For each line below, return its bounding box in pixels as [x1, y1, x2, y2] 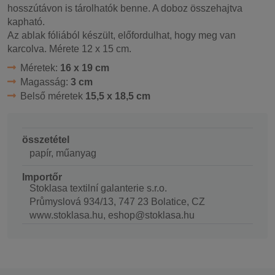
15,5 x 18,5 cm [85, 90, 150, 101]
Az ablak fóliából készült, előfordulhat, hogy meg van [7, 29, 236, 41]
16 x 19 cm [60, 62, 109, 73]
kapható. [7, 16, 45, 27]
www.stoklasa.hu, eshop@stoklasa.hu [29, 209, 195, 220]
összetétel [22, 134, 69, 145]
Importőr [22, 171, 62, 182]
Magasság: [20, 76, 71, 87]
